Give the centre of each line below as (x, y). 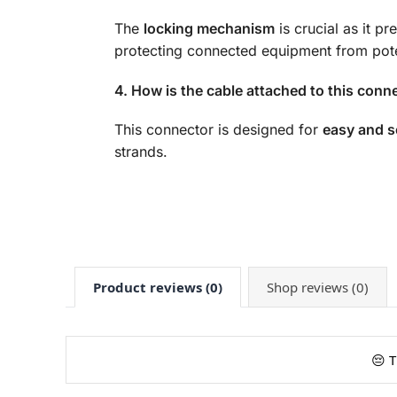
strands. (140, 152)
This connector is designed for (218, 129)
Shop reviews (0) (317, 288)
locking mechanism (209, 29)
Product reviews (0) (157, 288)
